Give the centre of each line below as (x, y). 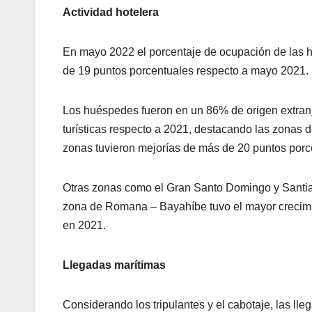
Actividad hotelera (111, 13)
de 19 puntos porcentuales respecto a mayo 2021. (186, 71)
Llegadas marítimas (114, 265)
